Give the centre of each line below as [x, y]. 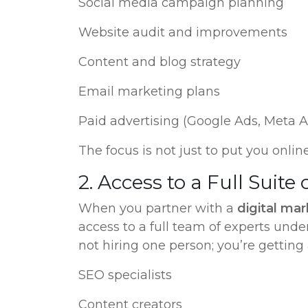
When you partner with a [158, 208]
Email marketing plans [149, 91]
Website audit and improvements [183, 32]
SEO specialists [125, 275]
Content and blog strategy [159, 62]
